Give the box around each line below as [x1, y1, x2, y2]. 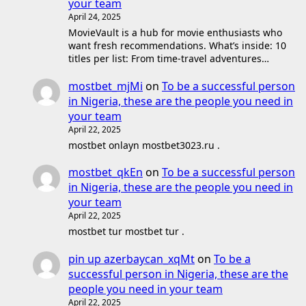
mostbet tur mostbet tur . [68, 225, 184, 238]
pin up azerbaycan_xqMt [68, 251, 195, 266]
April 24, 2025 [68, 11, 121, 23]
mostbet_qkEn [68, 165, 143, 180]
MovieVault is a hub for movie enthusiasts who [68, 26, 282, 40]
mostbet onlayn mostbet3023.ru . [68, 138, 220, 152]
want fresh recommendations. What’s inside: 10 [68, 39, 286, 53]
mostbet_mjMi [68, 78, 143, 94]
